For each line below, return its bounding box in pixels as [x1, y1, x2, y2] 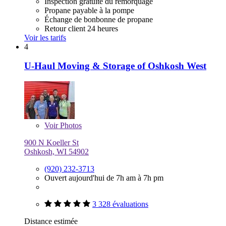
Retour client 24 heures [44, 24, 118, 33]
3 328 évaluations [92, 199, 148, 208]
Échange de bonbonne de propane [44, 15, 153, 24]
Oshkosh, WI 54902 [24, 147, 89, 156]
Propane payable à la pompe [44, 6, 134, 15]
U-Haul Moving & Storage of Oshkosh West [24, 61, 206, 72]
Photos [58, 121, 82, 130]
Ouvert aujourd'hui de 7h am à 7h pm [44, 173, 163, 182]
